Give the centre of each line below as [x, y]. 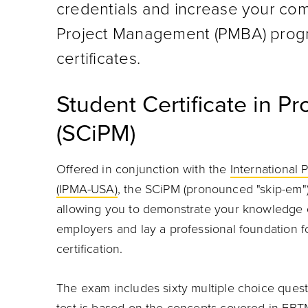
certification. [90, 249]
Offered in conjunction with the [143, 169]
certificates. [99, 59]
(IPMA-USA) [87, 189]
